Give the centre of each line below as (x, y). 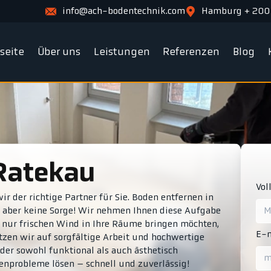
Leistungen (122, 52)
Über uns (59, 52)
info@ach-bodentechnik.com (123, 11)
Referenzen (191, 52)
